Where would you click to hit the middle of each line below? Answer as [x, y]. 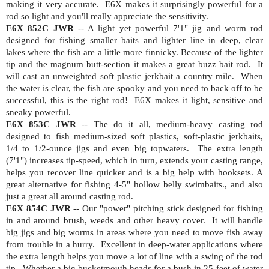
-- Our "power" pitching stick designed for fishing [167, 208]
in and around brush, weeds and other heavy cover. [106, 220]
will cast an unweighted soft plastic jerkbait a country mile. [120, 76]
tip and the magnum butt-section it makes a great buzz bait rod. [129, 64]
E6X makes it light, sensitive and [199, 100]
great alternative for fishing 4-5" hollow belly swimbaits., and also [134, 184]
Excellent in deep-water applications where [182, 244]
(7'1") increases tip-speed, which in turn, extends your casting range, [134, 160]
